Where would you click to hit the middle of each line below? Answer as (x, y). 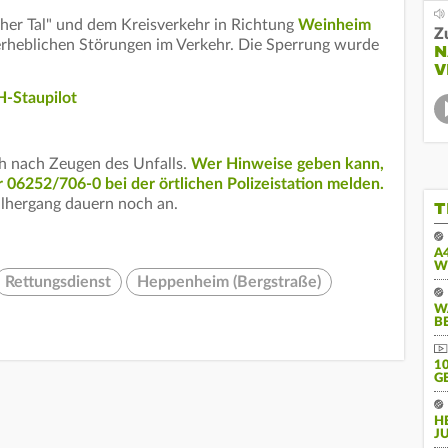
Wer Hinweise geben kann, (287, 164)
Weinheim (334, 25)
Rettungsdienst (58, 282)
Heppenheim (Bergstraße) (229, 282)
